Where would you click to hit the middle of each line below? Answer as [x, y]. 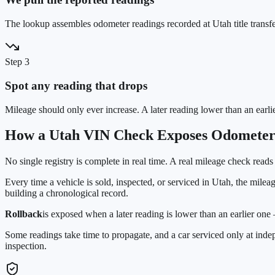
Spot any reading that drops [76, 85]
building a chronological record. [67, 193]
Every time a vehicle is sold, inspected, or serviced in [108, 182]
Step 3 [17, 62]
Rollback [24, 214]
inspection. [26, 246]
